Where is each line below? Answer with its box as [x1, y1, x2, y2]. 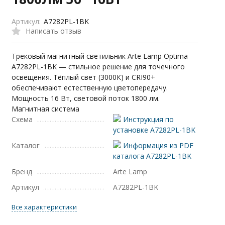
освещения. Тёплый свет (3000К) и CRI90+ [12, 72, 156, 82]
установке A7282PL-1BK [113, 125, 195, 135]
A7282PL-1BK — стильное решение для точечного [12, 62, 185, 71]
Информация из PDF [121, 141, 193, 150]
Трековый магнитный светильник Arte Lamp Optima [12, 51, 188, 61]
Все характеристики [12, 202, 77, 211]
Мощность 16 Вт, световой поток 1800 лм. [12, 93, 160, 103]
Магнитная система [12, 104, 80, 114]
